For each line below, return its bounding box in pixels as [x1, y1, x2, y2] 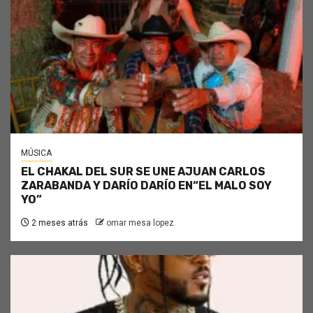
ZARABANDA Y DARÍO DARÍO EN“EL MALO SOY [21, 178, 272, 192]
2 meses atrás [29, 217, 88, 228]
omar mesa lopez [106, 217, 174, 228]
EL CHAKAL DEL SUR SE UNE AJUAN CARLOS [21, 164, 265, 178]
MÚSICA [21, 147, 52, 158]
